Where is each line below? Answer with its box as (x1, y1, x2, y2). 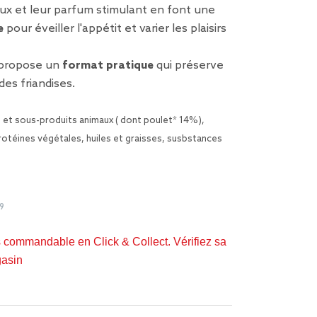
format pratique (62, 59, 154, 72)
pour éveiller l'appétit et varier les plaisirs (4, 22, 226, 35)
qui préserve (154, 59, 224, 72)
